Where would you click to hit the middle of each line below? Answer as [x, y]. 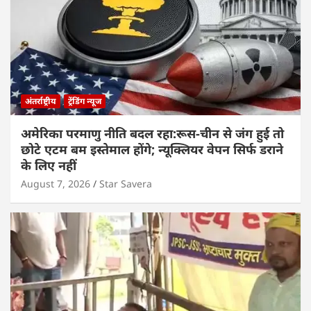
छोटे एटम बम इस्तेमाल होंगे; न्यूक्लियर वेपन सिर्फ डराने [152, 149]
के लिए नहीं [49, 165]
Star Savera [126, 183]
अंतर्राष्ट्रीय [41, 101]
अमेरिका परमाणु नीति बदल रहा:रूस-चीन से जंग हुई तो [152, 133]
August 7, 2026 [56, 183]
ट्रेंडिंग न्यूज [85, 101]
